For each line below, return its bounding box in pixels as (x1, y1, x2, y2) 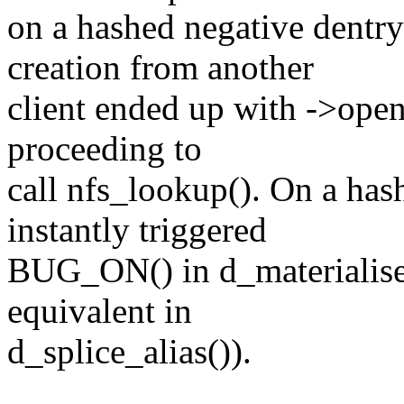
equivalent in (7, 291, 192, 331)
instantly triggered (7, 210, 267, 250)
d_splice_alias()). (7, 332, 252, 372)
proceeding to (7, 129, 202, 169)
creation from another (7, 48, 314, 87)
